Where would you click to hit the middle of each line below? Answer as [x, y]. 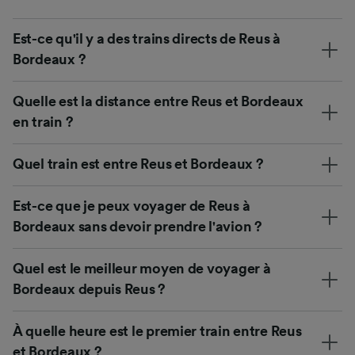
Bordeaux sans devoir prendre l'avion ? [137, 226]
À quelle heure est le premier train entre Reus [157, 331]
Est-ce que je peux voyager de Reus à [132, 206]
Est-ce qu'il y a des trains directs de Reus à [147, 38]
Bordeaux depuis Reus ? [90, 289]
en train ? [43, 122]
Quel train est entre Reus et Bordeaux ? [138, 164]
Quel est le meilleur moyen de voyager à [142, 268]
